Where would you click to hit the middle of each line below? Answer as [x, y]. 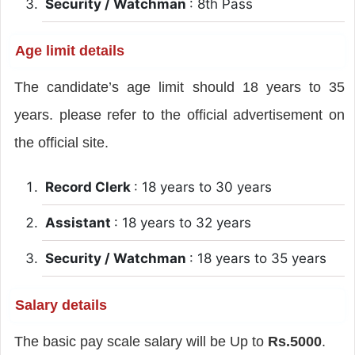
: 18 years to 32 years [182, 222]
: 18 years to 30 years [202, 187]
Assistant [79, 222]
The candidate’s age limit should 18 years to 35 [179, 87]
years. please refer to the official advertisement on [179, 115]
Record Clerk [89, 187]
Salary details [61, 305]
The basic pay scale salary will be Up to [141, 341]
